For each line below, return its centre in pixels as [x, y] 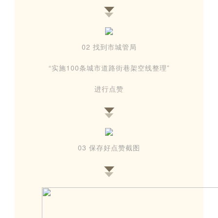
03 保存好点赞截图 [109, 148]
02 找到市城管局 [109, 47]
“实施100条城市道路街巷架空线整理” [109, 68]
